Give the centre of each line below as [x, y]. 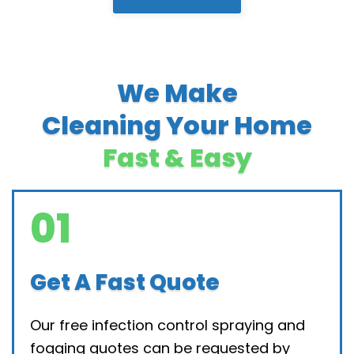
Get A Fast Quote [125, 282]
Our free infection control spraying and [168, 325]
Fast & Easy [177, 157]
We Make [177, 92]
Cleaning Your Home [177, 125]
